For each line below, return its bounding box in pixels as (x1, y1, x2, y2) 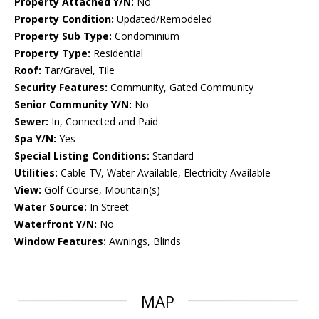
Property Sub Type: (14, 29, 112, 43)
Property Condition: (14, 12, 114, 26)
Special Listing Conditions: (14, 149, 150, 163)
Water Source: (14, 200, 87, 214)
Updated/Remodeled (114, 12, 212, 26)
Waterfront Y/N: (14, 217, 97, 231)
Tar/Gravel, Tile (41, 63, 115, 78)
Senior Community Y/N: (14, 98, 132, 112)
